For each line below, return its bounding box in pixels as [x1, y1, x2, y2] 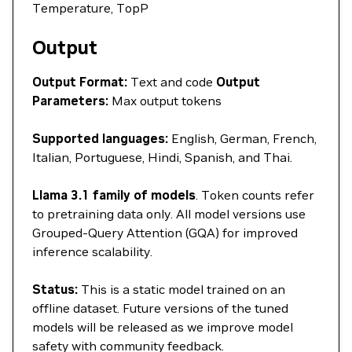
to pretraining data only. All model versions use [32, 206, 306, 222]
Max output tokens [108, 93, 222, 108]
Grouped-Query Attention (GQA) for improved [32, 225, 298, 240]
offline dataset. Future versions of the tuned [32, 300, 288, 316]
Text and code [127, 74, 216, 90]
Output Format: [32, 74, 127, 90]
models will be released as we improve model [32, 319, 293, 335]
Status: [32, 281, 78, 297]
